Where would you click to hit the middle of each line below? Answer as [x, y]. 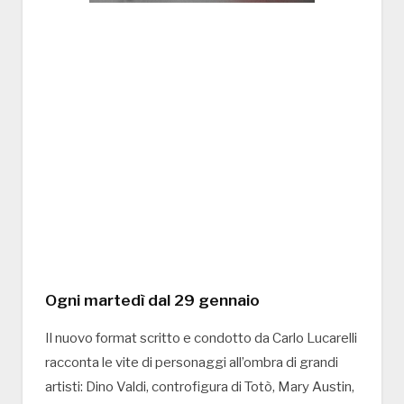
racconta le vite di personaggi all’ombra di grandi [192, 363]
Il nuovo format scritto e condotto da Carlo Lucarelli [201, 339]
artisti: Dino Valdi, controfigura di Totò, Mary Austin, [200, 387]
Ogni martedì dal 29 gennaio [152, 300]
